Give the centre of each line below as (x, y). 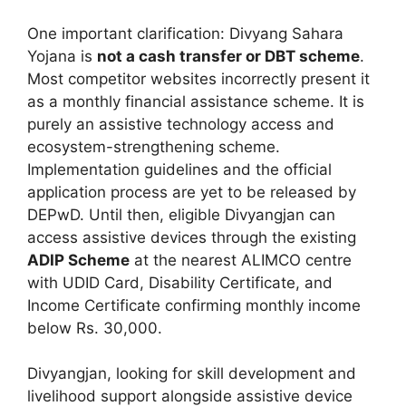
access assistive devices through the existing (192, 237)
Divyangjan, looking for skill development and (192, 373)
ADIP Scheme (78, 260)
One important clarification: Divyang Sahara (185, 33)
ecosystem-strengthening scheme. (154, 146)
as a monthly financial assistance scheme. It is (196, 101)
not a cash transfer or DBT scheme (228, 56)
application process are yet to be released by (192, 192)
